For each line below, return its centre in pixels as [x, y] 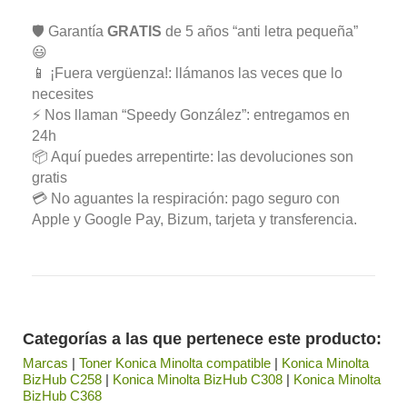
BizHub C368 [62, 395]
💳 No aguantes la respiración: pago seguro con [186, 198]
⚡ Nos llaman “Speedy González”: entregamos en [191, 114]
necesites [63, 94]
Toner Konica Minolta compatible [175, 362]
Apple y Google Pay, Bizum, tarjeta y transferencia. [194, 219]
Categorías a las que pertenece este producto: [202, 338]
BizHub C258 [62, 379]
